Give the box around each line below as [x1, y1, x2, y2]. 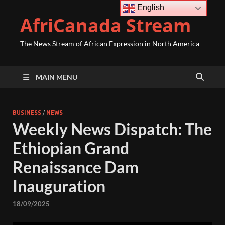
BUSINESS [13, 109, 41, 116]
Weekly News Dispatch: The [13, 119, 212, 139]
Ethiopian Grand [13, 138, 129, 158]
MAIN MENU [36, 73, 77, 81]
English [135, 3, 165, 12]
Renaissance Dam [13, 157, 139, 177]
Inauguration [13, 176, 105, 196]
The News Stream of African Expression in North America [20, 39, 199, 48]
